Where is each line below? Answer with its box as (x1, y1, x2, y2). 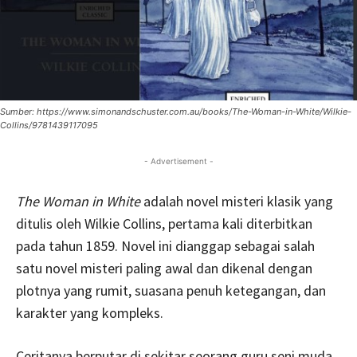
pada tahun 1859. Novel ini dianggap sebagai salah (16, 236, 315, 255)
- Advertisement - (143, 155, 214, 166)
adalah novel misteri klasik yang (140, 191, 333, 210)
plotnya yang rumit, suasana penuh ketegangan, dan (16, 280, 326, 300)
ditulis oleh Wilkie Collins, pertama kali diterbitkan (16, 214, 312, 233)
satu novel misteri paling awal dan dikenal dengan (16, 258, 312, 277)
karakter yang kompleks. (16, 303, 163, 322)
